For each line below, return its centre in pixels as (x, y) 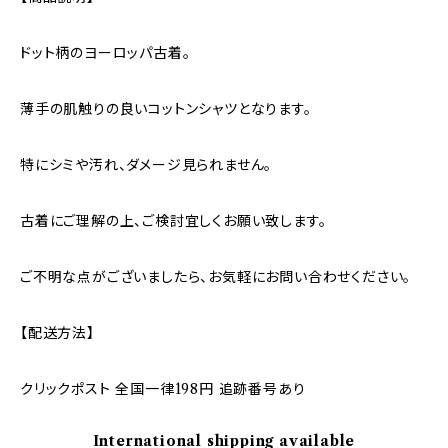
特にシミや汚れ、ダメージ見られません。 (146, 165)
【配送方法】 (57, 333)
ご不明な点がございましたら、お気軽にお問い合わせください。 (216, 277)
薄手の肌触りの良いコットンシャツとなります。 (166, 109)
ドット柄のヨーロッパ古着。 (105, 53)
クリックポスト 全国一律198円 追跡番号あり (163, 389)
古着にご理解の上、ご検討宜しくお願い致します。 (173, 221)
